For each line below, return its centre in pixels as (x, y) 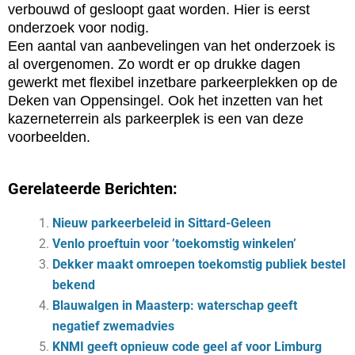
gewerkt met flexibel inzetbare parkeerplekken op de (173, 82)
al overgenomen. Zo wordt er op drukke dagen (154, 64)
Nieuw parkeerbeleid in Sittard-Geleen (162, 223)
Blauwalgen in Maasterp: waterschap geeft (175, 305)
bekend (74, 285)
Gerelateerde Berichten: (93, 189)
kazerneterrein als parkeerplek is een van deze (156, 119)
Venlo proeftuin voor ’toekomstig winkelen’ (174, 244)
